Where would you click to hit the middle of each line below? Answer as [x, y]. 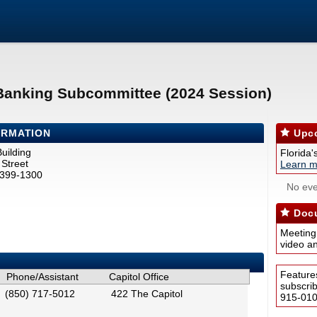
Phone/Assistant [42, 277]
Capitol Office [139, 277]
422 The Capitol [147, 294]
